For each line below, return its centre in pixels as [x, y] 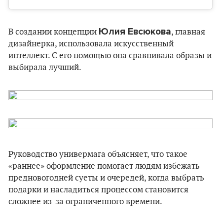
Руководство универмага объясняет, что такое [98, 155]
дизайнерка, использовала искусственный [91, 44]
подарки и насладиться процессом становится [98, 190]
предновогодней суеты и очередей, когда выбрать [106, 178]
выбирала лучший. [45, 68]
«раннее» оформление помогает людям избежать [104, 166]
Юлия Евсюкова [135, 32]
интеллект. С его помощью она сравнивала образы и [110, 56]
